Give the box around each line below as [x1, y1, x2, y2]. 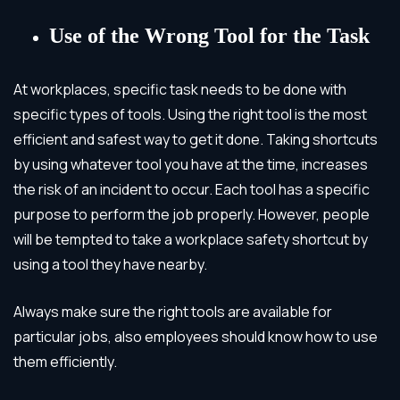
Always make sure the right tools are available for [13, 301, 332, 321]
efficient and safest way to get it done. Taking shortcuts [13, 129, 378, 149]
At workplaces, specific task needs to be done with [13, 79, 346, 99]
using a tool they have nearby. [13, 254, 207, 274]
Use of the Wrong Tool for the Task [49, 23, 370, 47]
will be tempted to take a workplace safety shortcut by [13, 229, 368, 249]
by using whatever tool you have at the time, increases [13, 154, 368, 174]
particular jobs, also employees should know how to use [13, 326, 378, 346]
